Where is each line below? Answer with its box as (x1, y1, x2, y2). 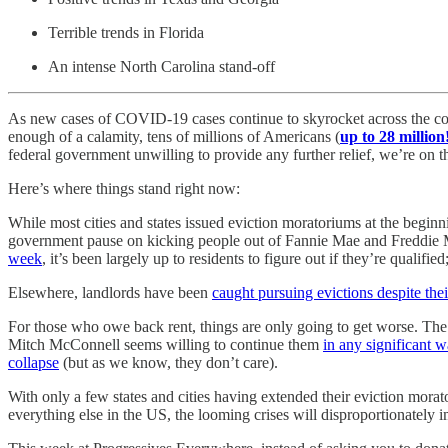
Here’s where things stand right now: (8, 179, 240, 197)
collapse (8, 353, 59, 371)
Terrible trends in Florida (48, 23, 204, 41)
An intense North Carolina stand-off (48, 57, 275, 75)
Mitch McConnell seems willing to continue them (8, 335, 323, 353)
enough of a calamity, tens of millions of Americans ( (8, 127, 340, 145)
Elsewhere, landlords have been (8, 283, 212, 301)
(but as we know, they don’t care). (59, 353, 278, 371)
